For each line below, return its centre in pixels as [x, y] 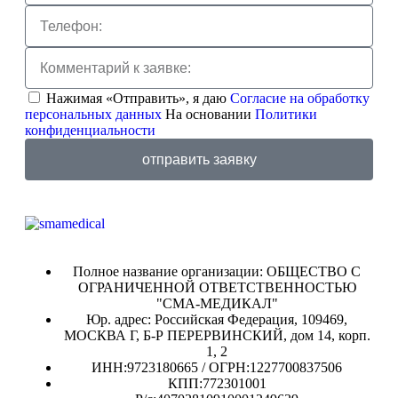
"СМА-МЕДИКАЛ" [217, 304]
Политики [286, 115]
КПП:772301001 [217, 384]
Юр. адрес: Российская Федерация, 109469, [217, 320]
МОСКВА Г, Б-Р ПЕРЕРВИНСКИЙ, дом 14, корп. [217, 336]
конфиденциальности [90, 131]
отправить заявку [199, 159]
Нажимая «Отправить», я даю [138, 99]
